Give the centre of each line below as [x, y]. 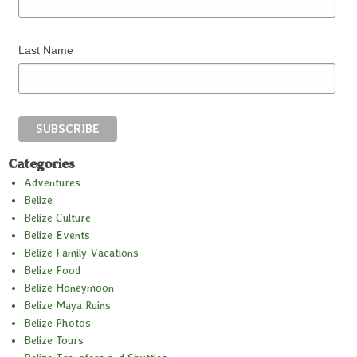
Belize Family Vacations [81, 253]
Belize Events [57, 235]
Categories [41, 164]
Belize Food [52, 271]
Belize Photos [57, 323]
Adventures [52, 183]
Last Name [45, 50]
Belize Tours [54, 341]
